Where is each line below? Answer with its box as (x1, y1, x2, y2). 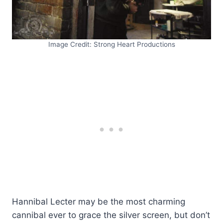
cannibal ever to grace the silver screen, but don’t (12, 210, 210, 221)
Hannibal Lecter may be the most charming (12, 197, 185, 207)
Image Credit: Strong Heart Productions (48, 40, 175, 49)
